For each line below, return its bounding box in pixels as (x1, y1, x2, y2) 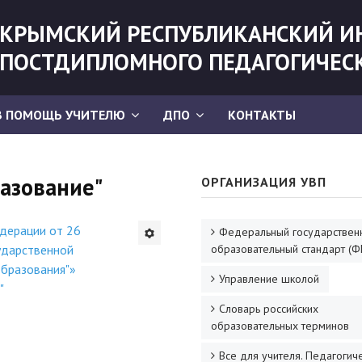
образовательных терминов (211, 318, 349, 333)
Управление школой (219, 271, 319, 286)
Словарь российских (219, 301, 318, 316)
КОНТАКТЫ (228, 107, 296, 123)
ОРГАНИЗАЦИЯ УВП (201, 174, 326, 190)
